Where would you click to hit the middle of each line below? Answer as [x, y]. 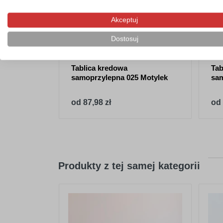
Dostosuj [124, 39]
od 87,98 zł [91, 102]
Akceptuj [124, 20]
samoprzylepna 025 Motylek [119, 77]
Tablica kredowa [99, 68]
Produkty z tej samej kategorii [129, 166]
